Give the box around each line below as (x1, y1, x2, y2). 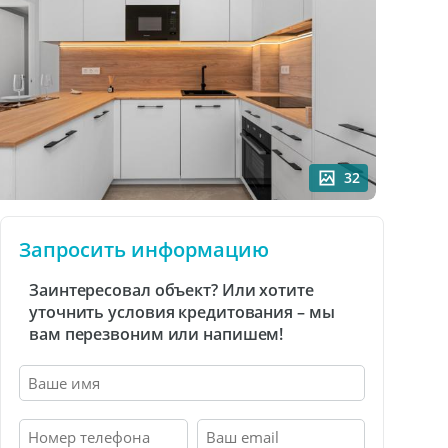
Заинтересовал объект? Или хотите (29, 279, 314, 301)
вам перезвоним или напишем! (29, 323, 284, 345)
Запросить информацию (19, 236, 269, 263)
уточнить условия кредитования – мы (29, 301, 335, 323)
